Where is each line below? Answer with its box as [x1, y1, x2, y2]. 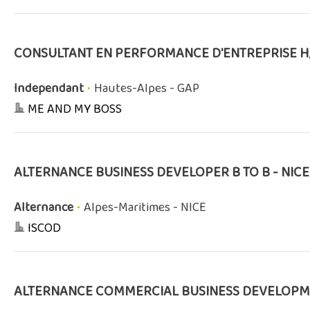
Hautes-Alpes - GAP [94, 79, 199, 99]
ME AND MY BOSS [28, 100, 122, 120]
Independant [14, 79, 84, 99]
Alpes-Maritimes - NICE [84, 198, 206, 218]
